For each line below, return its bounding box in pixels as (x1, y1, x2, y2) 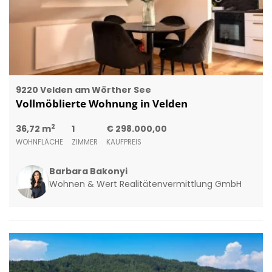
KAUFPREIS (106, 137, 141, 147)
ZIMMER (71, 137, 98, 147)
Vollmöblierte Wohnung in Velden (15, 96, 188, 110)
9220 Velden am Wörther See (15, 83, 151, 96)
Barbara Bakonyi (49, 165, 127, 177)
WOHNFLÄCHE (15, 137, 63, 147)
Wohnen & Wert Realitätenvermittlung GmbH (49, 177, 242, 190)
